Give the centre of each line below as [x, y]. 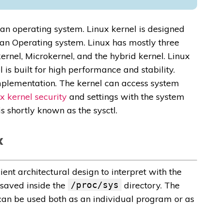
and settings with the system [126, 97]
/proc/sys [95, 185]
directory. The [151, 186]
